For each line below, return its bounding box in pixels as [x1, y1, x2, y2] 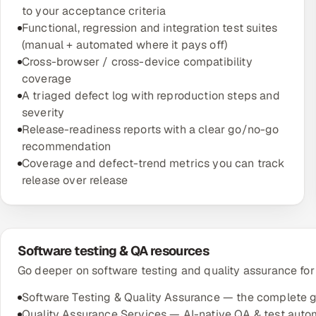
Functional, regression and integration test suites [22, 20, 278, 35]
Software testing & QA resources [18, 243, 209, 259]
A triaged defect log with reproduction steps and [22, 88, 280, 103]
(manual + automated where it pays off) [22, 37, 228, 52]
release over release [22, 173, 128, 188]
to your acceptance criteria [22, 4, 166, 18]
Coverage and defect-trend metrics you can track [22, 156, 285, 171]
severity [22, 105, 65, 120]
